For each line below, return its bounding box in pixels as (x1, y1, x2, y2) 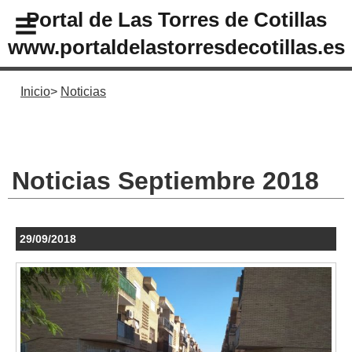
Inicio (20, 85, 50, 98)
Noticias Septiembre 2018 (12, 166, 319, 195)
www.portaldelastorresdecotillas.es (7, 35, 345, 58)
